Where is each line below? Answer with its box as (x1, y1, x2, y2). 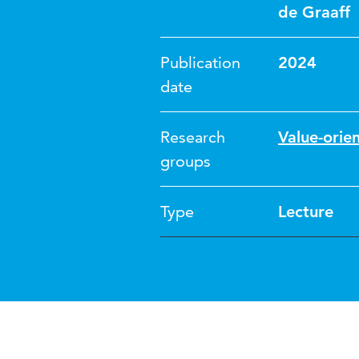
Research (160, 127, 225, 147)
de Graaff (278, 2, 350, 22)
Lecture (278, 202, 333, 221)
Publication (160, 53, 240, 72)
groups (160, 151, 211, 171)
